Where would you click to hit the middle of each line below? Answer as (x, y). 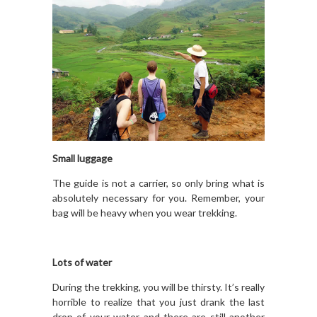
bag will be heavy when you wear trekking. (145, 212)
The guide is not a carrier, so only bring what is (158, 183)
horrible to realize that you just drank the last (158, 301)
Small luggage (82, 158)
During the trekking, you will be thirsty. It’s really (158, 287)
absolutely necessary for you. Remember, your (158, 197)
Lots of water (82, 262)
